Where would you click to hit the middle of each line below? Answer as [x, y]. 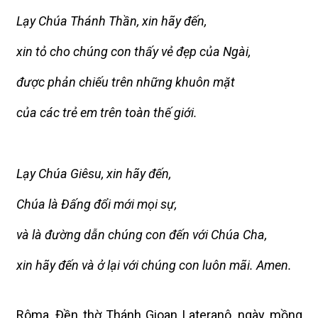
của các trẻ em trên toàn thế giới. [107, 113]
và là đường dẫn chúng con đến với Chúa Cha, [142, 235]
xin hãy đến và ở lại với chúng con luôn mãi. [136, 265]
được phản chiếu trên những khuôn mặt [126, 82]
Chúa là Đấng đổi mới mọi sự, [97, 204]
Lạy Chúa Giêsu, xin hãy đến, [94, 174]
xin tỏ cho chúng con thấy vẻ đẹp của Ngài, [133, 51]
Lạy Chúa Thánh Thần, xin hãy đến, [111, 21]
